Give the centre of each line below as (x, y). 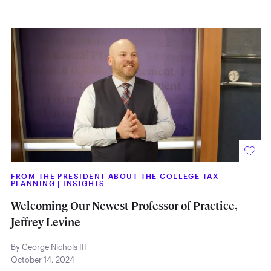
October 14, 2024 (42, 260)
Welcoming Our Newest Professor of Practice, (124, 206)
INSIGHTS (84, 184)
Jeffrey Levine (45, 222)
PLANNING (34, 184)
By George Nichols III (48, 247)
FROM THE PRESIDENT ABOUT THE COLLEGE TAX (115, 176)
